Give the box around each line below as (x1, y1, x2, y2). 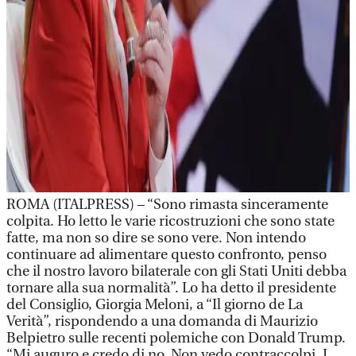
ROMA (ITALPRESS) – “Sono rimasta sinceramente (6, 196, 328, 213)
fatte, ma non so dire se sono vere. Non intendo (6, 230, 306, 246)
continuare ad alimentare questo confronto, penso (6, 246, 327, 263)
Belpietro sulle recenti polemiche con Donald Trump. (6, 330, 346, 346)
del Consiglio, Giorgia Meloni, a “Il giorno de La (6, 296, 303, 313)
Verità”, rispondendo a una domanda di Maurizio (6, 313, 318, 330)
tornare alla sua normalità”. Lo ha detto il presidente (6, 280, 336, 296)
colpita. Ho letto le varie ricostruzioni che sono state (6, 213, 335, 230)
